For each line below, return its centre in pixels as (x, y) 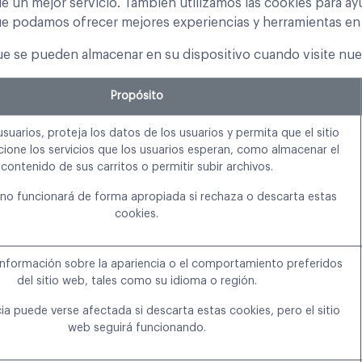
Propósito (137, 97)
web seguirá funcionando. (137, 328)
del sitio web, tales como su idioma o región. (137, 282)
